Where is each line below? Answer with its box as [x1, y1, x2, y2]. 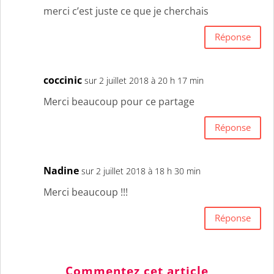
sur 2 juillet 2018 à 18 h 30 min [81, 165, 201, 177]
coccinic [43, 73, 82, 87]
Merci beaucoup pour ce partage [43, 94, 194, 108]
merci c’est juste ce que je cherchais [43, 4, 209, 18]
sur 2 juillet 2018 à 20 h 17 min [84, 74, 204, 86]
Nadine [43, 163, 79, 177]
